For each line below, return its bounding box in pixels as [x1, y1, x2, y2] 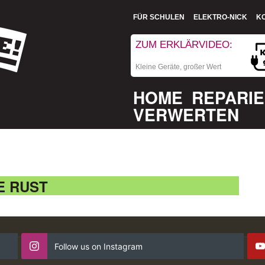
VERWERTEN [132, 102, 239, 127]
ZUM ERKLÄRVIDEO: [135, 39, 232, 50]
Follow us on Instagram [54, 241, 143, 251]
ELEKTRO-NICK [193, 13, 247, 21]
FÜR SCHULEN [132, 13, 185, 21]
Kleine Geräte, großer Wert [135, 63, 221, 71]
